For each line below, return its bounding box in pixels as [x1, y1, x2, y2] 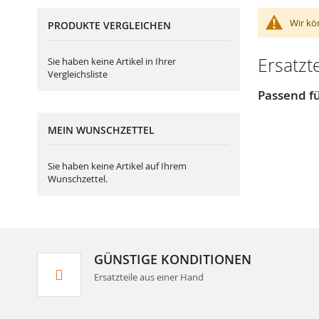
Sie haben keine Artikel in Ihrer [48, 54, 176, 68]
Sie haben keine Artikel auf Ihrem [48, 159, 187, 172]
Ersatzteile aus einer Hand [94, 270, 221, 283]
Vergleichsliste [48, 67, 108, 80]
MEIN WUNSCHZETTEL [48, 122, 155, 137]
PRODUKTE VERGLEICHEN [48, 18, 171, 32]
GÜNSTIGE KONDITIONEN [94, 250, 251, 268]
